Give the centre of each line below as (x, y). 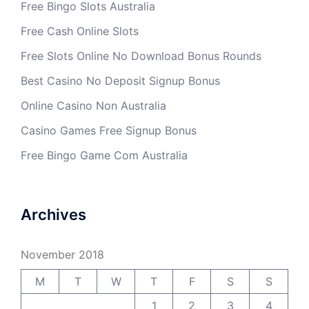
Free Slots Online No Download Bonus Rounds (141, 56)
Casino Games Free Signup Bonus (109, 131)
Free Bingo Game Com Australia (104, 156)
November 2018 (62, 255)
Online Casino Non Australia (93, 106)
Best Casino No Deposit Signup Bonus (120, 81)
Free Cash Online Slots (80, 31)
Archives (53, 215)
